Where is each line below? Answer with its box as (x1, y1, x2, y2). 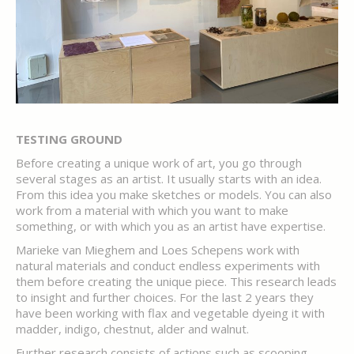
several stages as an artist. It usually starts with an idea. (16, 171, 322, 186)
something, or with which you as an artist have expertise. (16, 218, 326, 234)
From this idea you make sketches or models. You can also (16, 186, 332, 202)
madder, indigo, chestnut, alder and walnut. (16, 321, 249, 337)
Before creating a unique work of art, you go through (16, 155, 302, 171)
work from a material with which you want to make (16, 202, 288, 218)
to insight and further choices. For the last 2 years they (16, 289, 314, 305)
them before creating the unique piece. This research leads (16, 273, 337, 289)
